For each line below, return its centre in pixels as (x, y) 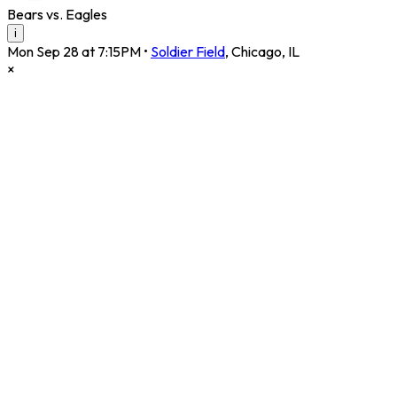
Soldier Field (188, 52)
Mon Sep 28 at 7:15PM (74, 52)
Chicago (257, 52)
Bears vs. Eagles (57, 15)
